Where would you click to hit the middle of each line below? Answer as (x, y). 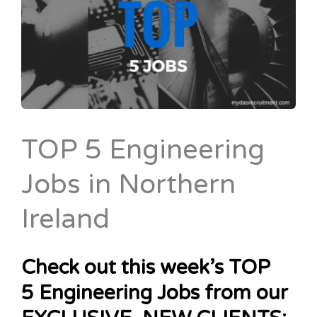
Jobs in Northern (128, 185)
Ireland (65, 219)
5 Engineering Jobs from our (155, 293)
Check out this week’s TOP (146, 267)
